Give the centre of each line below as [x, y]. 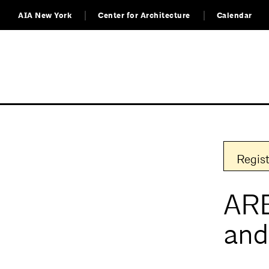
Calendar [234, 16]
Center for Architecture [144, 16]
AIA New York [45, 16]
